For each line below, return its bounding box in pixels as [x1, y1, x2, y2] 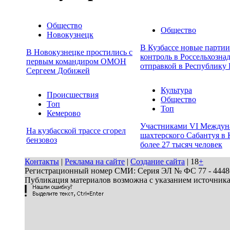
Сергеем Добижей [26, 66, 90, 75]
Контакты [25, 157, 59, 166]
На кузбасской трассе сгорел [26, 126, 126, 136]
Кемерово [47, 109, 81, 118]
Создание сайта [130, 157, 185, 166]
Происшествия [47, 90, 99, 100]
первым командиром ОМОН [26, 57, 126, 66]
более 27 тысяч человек [140, 140, 222, 149]
